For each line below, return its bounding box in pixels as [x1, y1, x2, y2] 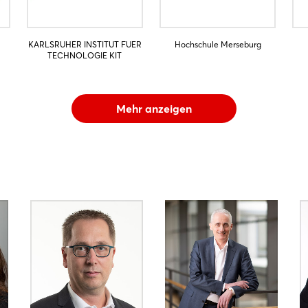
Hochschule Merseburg [174, 39, 261, 50]
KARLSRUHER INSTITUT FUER [27, 39, 142, 50]
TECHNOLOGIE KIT [47, 50, 122, 61]
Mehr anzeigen [116, 102, 192, 116]
